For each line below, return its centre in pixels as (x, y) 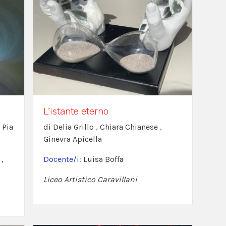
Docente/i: (63, 159)
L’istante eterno (76, 111)
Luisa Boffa (103, 159)
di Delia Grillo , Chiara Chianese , (102, 127)
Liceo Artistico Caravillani (90, 179)
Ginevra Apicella (72, 139)
